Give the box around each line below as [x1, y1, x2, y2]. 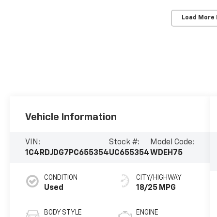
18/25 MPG [136, 184, 176, 192]
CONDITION [44, 174, 78, 182]
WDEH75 [150, 149, 183, 157]
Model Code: [150, 139, 195, 147]
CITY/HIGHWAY [136, 174, 182, 182]
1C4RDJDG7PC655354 [25, 149, 109, 157]
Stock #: [109, 139, 140, 147]
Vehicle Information [25, 112, 117, 123]
